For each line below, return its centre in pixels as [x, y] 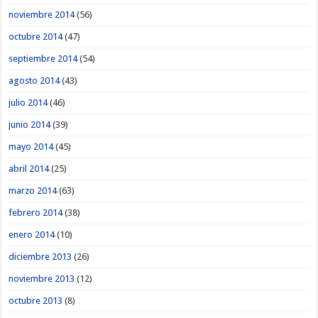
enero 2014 [32, 234]
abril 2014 [29, 168]
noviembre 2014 [42, 14]
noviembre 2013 [42, 278]
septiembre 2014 [43, 58]
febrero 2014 [36, 212]
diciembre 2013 [40, 256]
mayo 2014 [31, 146]
